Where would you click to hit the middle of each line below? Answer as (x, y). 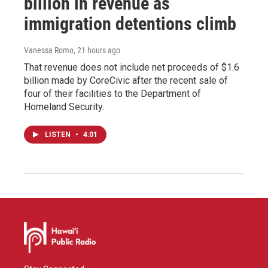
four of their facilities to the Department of (112, 93)
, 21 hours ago (97, 50)
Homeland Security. (64, 106)
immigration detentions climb (130, 23)
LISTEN (59, 134)
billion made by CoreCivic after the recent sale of (126, 80)
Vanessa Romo (49, 50)
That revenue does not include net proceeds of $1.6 (132, 67)
